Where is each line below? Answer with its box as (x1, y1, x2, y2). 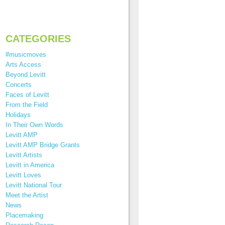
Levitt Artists (6, 151, 42, 159)
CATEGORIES (6, 33, 71, 44)
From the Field (6, 101, 48, 108)
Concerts (6, 81, 32, 88)
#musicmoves (6, 51, 46, 58)
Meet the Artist (6, 191, 48, 199)
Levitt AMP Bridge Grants (6, 141, 80, 149)
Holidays (6, 111, 31, 119)
